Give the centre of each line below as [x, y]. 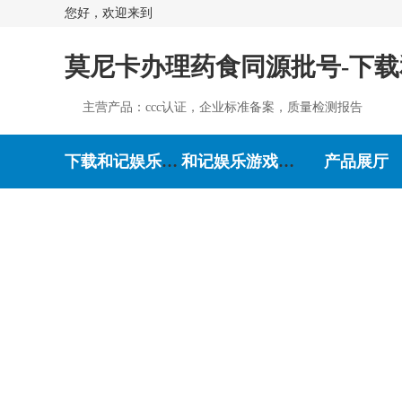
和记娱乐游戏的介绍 [286, 162]
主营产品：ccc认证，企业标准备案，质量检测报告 [223, 107]
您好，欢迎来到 [112, 13]
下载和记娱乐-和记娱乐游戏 [170, 162]
